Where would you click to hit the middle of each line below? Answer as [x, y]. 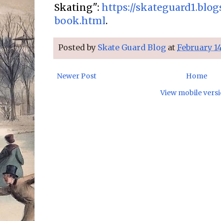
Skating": [78, 8]
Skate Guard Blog [132, 47]
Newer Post [76, 76]
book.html [80, 21]
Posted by [78, 47]
